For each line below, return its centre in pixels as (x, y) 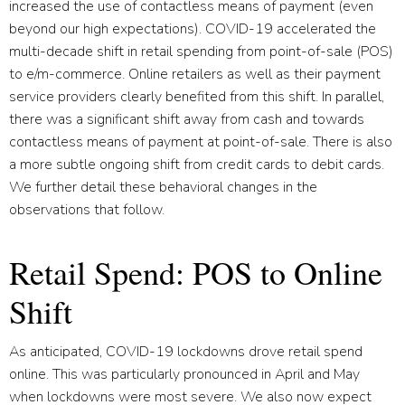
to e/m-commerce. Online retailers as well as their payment (195, 74)
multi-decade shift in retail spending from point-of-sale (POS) (201, 51)
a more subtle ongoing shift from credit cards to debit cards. (197, 164)
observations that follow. (87, 209)
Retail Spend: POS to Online (196, 272)
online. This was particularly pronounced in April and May (184, 374)
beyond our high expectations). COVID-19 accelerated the (193, 28)
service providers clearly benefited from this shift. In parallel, (197, 96)
